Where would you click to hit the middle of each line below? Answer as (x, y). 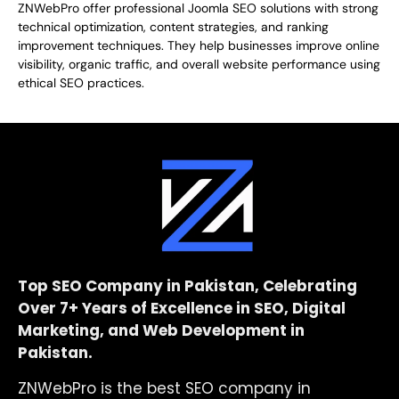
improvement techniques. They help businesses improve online (199, 45)
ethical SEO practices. (81, 82)
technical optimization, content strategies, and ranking (173, 26)
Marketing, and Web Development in (161, 331)
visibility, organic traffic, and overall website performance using (199, 64)
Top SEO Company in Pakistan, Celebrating (187, 286)
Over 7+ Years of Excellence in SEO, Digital (182, 309)
